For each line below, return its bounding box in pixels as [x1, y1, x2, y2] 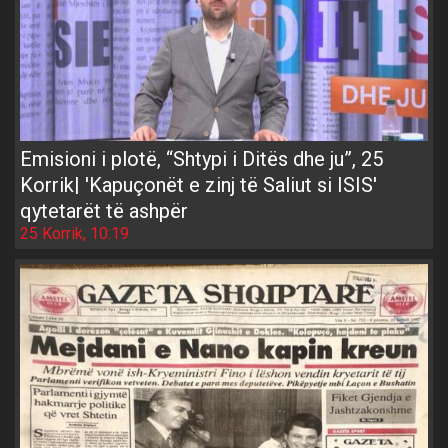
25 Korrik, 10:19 [20, 223, 129, 243]
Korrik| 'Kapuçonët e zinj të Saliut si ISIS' [20, 172, 377, 197]
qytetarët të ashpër [20, 198, 188, 223]
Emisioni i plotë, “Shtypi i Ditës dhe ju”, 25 [20, 146, 383, 171]
